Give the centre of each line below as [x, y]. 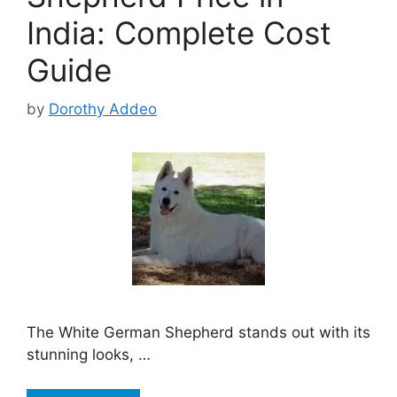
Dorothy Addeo [103, 109]
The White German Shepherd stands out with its [198, 333]
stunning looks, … [89, 355]
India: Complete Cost [179, 32]
